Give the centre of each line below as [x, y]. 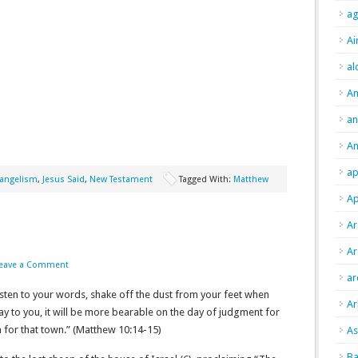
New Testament [121, 179]
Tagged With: [206, 179]
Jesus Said [64, 179]
